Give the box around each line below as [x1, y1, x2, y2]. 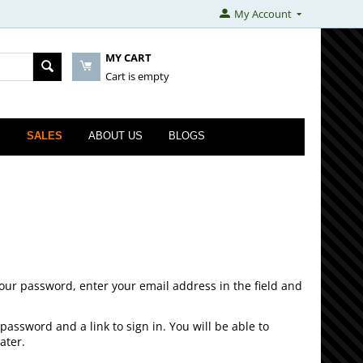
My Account [233, 6, 292, 21]
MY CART [105, 50, 152, 65]
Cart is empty [105, 69, 169, 83]
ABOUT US [88, 130, 143, 143]
